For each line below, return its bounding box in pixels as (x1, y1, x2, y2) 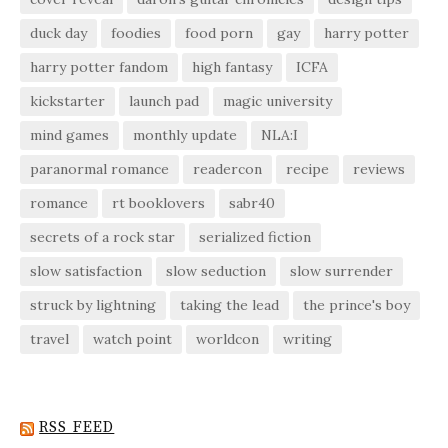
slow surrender (290, 262, 393, 281)
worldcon (196, 330, 259, 349)
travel (30, 330, 69, 349)
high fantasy (192, 58, 272, 77)
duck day (30, 24, 87, 43)
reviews (353, 160, 405, 179)
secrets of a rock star (30, 228, 175, 247)
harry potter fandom (30, 58, 168, 77)
